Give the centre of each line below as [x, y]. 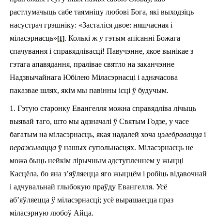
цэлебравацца [181, 134]
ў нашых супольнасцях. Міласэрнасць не [126, 147]
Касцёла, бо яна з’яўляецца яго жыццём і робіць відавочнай [108, 173]
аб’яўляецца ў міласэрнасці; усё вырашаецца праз [92, 200]
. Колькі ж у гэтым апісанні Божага [122, 38]
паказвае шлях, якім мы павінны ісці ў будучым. [89, 90]
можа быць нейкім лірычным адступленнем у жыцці [97, 160]
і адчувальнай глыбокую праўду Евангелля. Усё [88, 186]
